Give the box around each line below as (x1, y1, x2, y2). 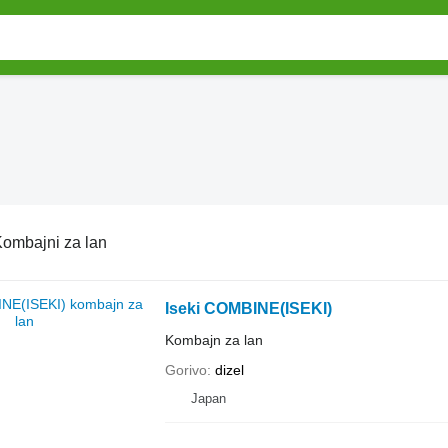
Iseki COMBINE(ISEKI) (164, 300, 332, 317)
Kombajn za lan (164, 332, 263, 348)
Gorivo (164, 362, 207, 378)
